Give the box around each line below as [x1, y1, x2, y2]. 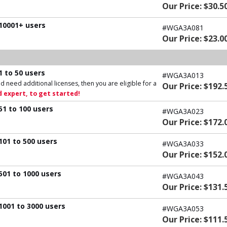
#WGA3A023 [162, 106, 204, 116]
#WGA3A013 [162, 70, 204, 80]
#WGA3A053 [162, 203, 204, 213]
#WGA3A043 [162, 171, 204, 181]
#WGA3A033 [162, 138, 204, 148]
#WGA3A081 [162, 22, 204, 32]
